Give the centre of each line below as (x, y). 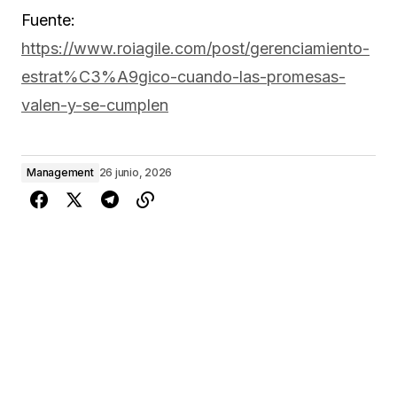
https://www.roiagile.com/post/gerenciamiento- (195, 48)
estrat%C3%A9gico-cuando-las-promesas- (183, 76)
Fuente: (48, 19)
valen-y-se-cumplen (95, 105)
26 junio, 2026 (136, 172)
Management (60, 172)
